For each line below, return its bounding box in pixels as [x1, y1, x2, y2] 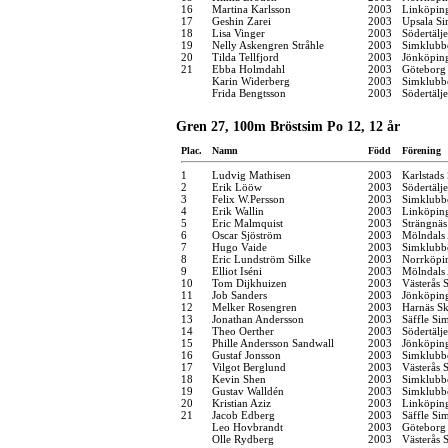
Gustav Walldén [212, 384, 284, 397]
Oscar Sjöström [212, 228, 282, 241]
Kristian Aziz [212, 396, 271, 409]
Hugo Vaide [212, 240, 267, 253]
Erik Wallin [212, 204, 264, 217]
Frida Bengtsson [212, 86, 286, 99]
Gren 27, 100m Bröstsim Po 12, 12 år [176, 118, 400, 134]
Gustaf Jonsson [212, 348, 281, 361]
